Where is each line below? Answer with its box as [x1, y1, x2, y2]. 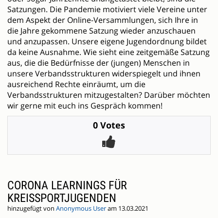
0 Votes [93, 119, 125, 131]
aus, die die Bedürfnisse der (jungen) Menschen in [7, 57, 190, 69]
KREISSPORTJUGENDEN [7, 191, 116, 205]
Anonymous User [56, 204, 106, 213]
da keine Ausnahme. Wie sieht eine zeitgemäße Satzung [7, 47, 210, 58]
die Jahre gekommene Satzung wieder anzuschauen [7, 25, 196, 36]
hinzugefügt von [7, 204, 56, 213]
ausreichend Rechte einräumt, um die [7, 79, 145, 90]
